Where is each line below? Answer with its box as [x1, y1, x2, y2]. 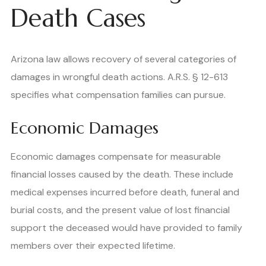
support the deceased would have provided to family [11, 221, 242, 235]
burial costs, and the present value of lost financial [11, 204, 230, 217]
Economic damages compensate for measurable [11, 150, 221, 163]
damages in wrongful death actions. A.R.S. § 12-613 [11, 71, 228, 84]
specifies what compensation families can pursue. [11, 88, 226, 102]
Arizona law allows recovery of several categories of [11, 53, 236, 66]
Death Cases [11, 2, 145, 34]
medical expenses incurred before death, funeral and [11, 186, 239, 199]
